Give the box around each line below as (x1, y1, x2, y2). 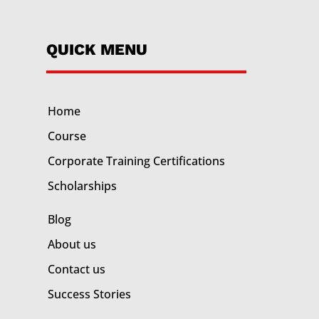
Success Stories (47, 286, 131, 302)
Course (47, 127, 86, 144)
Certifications (152, 152, 225, 169)
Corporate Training (47, 152, 153, 169)
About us (47, 236, 96, 252)
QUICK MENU (46, 40, 147, 58)
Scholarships (47, 177, 117, 194)
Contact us (47, 261, 105, 277)
